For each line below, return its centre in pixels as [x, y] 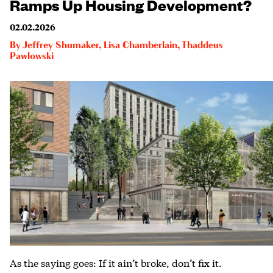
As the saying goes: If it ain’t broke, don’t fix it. [116, 262]
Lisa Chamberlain [140, 45]
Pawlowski [32, 56]
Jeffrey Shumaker [61, 45]
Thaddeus [202, 45]
